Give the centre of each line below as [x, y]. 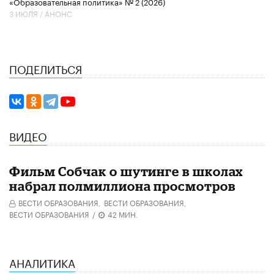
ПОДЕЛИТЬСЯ [46, 68]
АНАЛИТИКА [42, 262]
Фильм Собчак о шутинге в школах [127, 172]
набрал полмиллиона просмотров [122, 186]
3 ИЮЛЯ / [27, 13]
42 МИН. [123, 214]
